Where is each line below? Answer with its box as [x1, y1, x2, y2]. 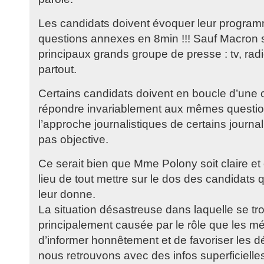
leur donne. [38, 188, 95, 200]
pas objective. [38, 133, 108, 146]
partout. [38, 63, 77, 75]
